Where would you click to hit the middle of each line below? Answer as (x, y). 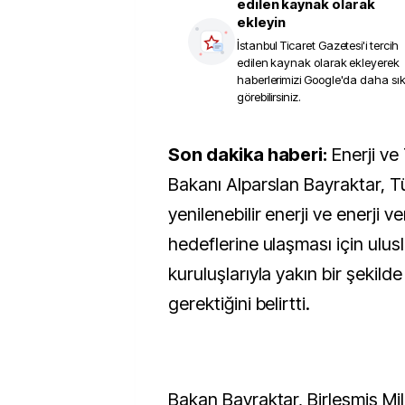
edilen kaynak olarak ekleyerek (318, 62)
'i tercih (381, 45)
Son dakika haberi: (254, 155)
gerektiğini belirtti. (240, 304)
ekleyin (261, 22)
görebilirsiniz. (269, 97)
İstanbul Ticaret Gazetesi (300, 45)
